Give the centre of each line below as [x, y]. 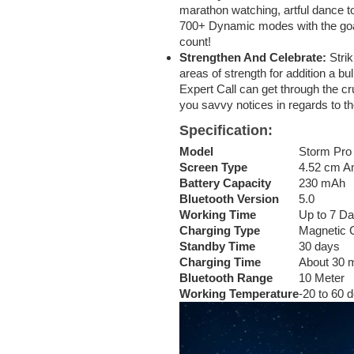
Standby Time [217, 246]
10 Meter [322, 277]
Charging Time [220, 262]
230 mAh [322, 183]
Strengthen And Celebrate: [254, 57]
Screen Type [213, 167]
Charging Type [220, 230]
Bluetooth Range [226, 277]
